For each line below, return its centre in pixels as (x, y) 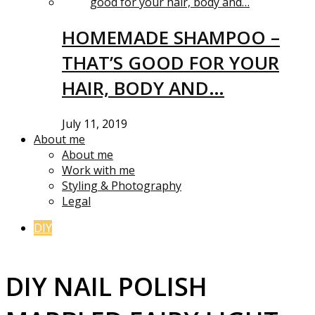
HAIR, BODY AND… (143, 88)
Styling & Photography (122, 185)
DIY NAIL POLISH (107, 286)
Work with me (98, 170)
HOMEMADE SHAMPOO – (171, 38)
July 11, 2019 (95, 123)
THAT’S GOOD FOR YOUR (171, 63)
